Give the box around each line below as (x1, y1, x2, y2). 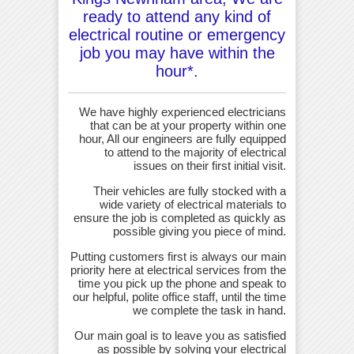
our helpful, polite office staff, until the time (73, 289, 286, 303)
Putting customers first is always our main (70, 249, 286, 263)
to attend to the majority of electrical (104, 145, 286, 159)
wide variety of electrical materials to (100, 197, 286, 211)
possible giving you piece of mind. (113, 224, 286, 238)
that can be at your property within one (90, 118, 286, 132)
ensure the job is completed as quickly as (73, 210, 286, 224)
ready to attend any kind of (83, 7, 271, 25)
